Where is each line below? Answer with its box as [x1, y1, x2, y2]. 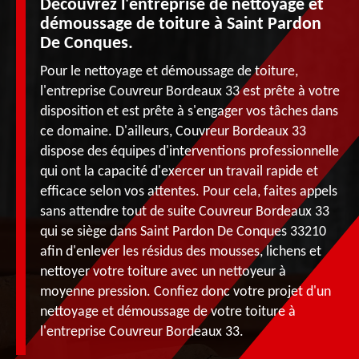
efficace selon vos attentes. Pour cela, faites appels [40, 184, 337, 200]
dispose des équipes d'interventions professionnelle [40, 143, 339, 159]
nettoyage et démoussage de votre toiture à [40, 304, 296, 320]
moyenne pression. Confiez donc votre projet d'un [40, 284, 331, 300]
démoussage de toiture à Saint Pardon [40, 14, 321, 34]
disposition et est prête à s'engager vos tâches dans [40, 103, 338, 119]
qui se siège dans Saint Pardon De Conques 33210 [40, 224, 326, 240]
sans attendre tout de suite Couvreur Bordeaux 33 [40, 204, 329, 220]
